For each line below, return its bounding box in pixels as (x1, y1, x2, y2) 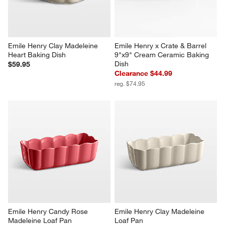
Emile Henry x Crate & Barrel (115, 41, 208, 51)
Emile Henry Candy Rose (8, 207, 90, 216)
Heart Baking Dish (8, 50, 66, 60)
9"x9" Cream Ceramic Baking (115, 50, 211, 60)
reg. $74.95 (115, 79, 145, 88)
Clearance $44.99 (115, 69, 172, 78)
